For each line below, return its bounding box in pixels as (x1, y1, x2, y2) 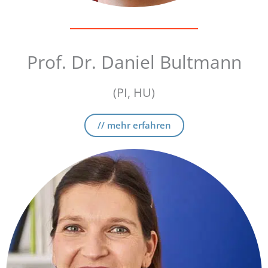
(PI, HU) (113, 84, 155, 100)
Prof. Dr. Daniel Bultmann (26, 50, 242, 74)
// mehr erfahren (97, 119, 171, 131)
